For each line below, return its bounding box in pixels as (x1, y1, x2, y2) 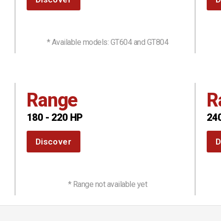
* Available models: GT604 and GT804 (46, 37, 169, 47)
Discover (35, 137, 72, 147)
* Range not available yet (68, 180, 147, 189)
